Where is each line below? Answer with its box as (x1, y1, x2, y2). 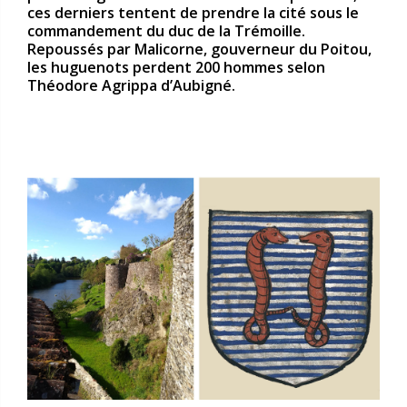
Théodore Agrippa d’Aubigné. (27, 75, 235, 96)
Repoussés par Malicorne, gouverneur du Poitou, (27, 39, 372, 60)
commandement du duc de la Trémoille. (27, 21, 305, 42)
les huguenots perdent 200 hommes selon (27, 57, 325, 78)
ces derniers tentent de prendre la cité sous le (27, 3, 359, 24)
